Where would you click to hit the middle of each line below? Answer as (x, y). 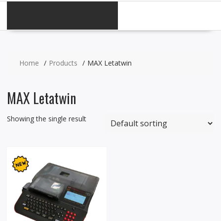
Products (63, 63)
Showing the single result (46, 118)
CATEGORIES (44, 15)
